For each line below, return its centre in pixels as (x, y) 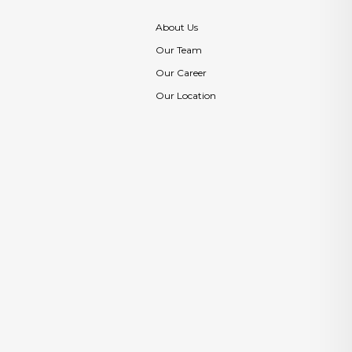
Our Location (186, 95)
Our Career (181, 73)
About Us (177, 27)
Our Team (179, 50)
